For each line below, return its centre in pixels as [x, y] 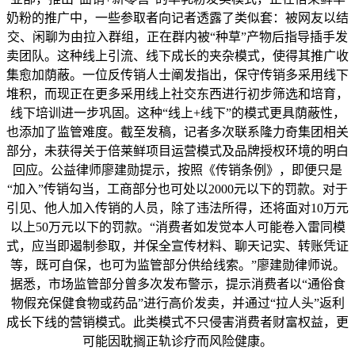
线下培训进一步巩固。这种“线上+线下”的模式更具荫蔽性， [177, 113]
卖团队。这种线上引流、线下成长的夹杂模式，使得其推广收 [177, 56]
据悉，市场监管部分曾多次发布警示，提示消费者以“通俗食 [177, 284]
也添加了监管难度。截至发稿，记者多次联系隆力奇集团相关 [177, 132]
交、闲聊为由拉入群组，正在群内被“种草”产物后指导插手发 [177, 37]
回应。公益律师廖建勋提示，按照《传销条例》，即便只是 [177, 170]
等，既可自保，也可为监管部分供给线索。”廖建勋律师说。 [177, 265]
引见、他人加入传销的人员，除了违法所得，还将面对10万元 [177, 208]
